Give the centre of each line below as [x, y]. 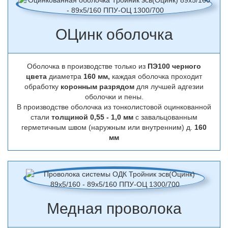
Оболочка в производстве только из [87, 66]
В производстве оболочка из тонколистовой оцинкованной [114, 107]
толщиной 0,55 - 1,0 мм [92, 117]
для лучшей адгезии [169, 87]
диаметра [65, 76]
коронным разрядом [97, 87]
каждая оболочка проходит [156, 76]
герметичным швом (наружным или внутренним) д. [108, 127]
